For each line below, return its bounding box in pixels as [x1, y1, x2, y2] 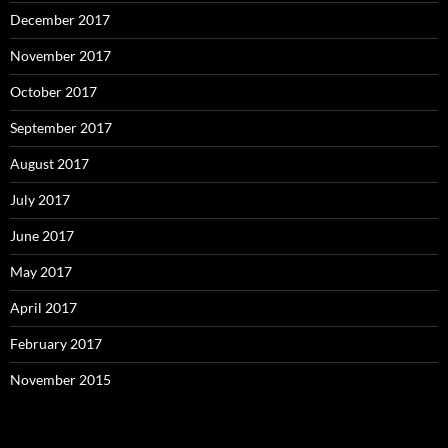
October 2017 [10, 83, 97, 100]
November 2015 [10, 371, 111, 388]
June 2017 [10, 227, 74, 244]
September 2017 [10, 119, 112, 136]
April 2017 [10, 299, 77, 316]
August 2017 [10, 155, 89, 172]
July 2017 [10, 191, 70, 208]
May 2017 [10, 263, 72, 280]
